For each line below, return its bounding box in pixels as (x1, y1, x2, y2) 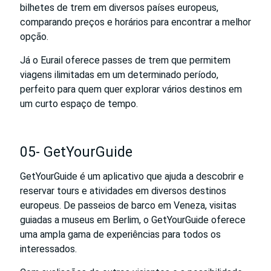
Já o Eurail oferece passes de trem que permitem (20, 54, 230, 66)
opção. (20, 30, 48, 42)
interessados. (20, 243, 77, 255)
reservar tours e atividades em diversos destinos (20, 184, 226, 197)
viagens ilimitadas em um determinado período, (20, 68, 218, 80)
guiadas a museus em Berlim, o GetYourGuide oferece (20, 214, 246, 226)
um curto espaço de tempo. (20, 97, 138, 109)
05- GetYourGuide (20, 143, 132, 160)
